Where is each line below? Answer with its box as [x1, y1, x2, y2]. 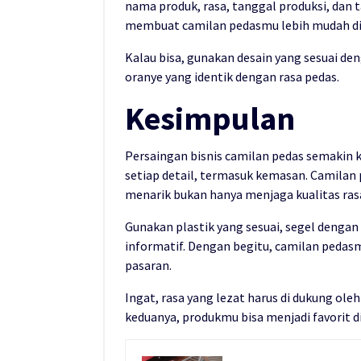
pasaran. [125, 256, 172, 273]
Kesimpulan [125, 98, 295, 139]
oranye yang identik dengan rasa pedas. [125, 68, 339, 85]
